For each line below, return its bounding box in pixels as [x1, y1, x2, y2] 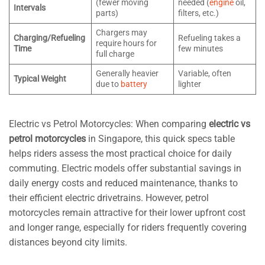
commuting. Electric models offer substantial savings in [9, 162, 241, 174]
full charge [96, 49, 135, 59]
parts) [96, 8, 119, 18]
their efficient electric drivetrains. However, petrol [9, 192, 209, 203]
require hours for [96, 38, 157, 49]
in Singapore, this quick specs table [86, 132, 235, 144]
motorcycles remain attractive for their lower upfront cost [9, 206, 245, 218]
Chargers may [96, 27, 148, 38]
